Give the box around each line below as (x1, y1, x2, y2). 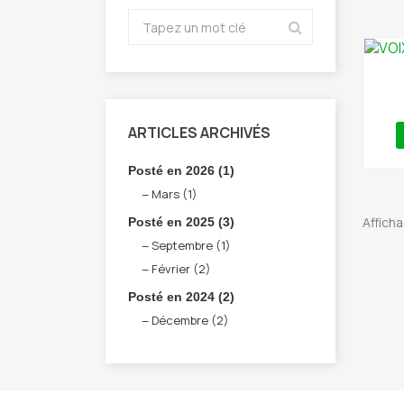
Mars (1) (151, 186, 197, 202)
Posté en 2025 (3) (128, 215, 234, 229)
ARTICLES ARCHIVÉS (128, 123, 271, 142)
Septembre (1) (151, 237, 231, 253)
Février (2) (151, 261, 211, 277)
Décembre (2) (151, 312, 229, 328)
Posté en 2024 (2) (128, 289, 234, 304)
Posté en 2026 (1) (128, 163, 234, 178)
